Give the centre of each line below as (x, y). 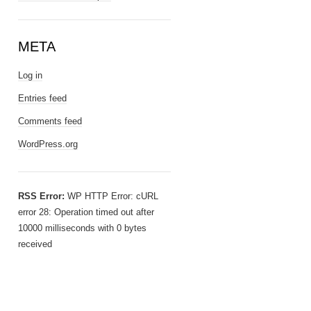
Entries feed (42, 98)
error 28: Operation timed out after (86, 212)
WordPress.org (48, 144)
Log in (30, 75)
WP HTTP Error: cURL (111, 196)
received (35, 244)
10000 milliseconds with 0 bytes (82, 228)
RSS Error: (41, 196)
